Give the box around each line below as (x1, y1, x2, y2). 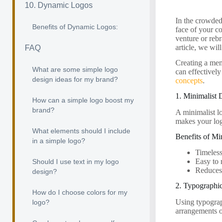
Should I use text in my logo (32, 158, 119, 166)
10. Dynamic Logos (25, 1, 93, 9)
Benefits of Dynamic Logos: (32, 23, 118, 31)
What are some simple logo (32, 65, 118, 73)
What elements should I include (32, 127, 130, 135)
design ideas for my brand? (32, 75, 118, 83)
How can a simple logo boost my (32, 96, 134, 104)
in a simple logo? (32, 137, 85, 145)
